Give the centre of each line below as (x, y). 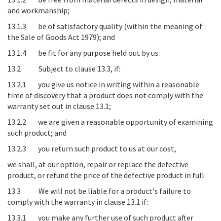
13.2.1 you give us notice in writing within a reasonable (103, 84)
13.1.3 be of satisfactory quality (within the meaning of (105, 26)
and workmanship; (38, 10)
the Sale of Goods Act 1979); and (61, 37)
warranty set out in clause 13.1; (59, 106)
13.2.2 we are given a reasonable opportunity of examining (110, 122)
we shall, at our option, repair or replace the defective (98, 164)
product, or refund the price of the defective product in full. (107, 175)
